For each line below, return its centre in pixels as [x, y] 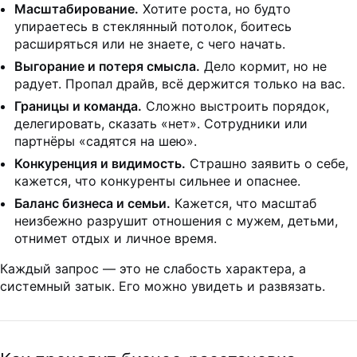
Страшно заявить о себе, [267, 164]
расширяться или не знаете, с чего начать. [150, 44]
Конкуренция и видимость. [100, 164]
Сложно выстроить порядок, [235, 106]
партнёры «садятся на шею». [106, 141]
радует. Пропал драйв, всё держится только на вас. [180, 84]
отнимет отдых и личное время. [116, 239]
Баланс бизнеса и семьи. [92, 204]
